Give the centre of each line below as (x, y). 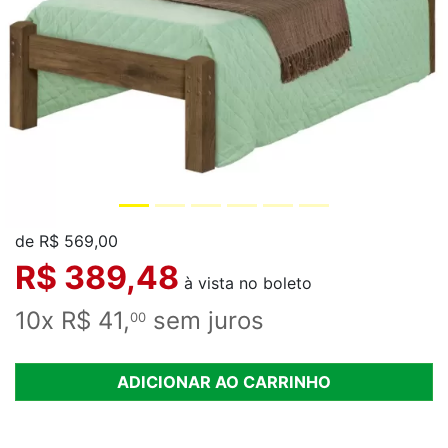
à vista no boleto (245, 282)
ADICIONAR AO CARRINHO (224, 381)
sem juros (205, 320)
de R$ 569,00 (66, 241)
